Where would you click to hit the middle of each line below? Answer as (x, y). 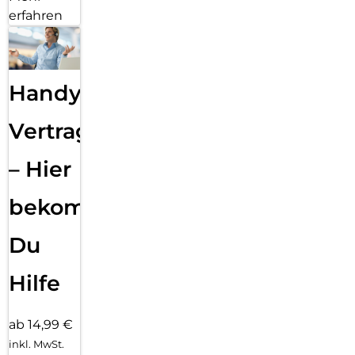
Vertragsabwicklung (120, 131)
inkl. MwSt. (36, 344)
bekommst (68, 207)
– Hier (40, 169)
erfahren (36, 16)
